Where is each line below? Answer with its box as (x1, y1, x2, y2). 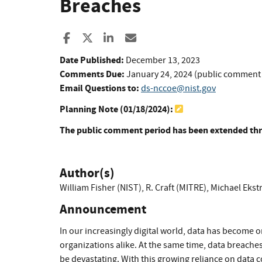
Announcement (60, 200, 146, 219)
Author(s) (60, 164, 115, 182)
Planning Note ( (60, 103, 123, 116)
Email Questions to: (60, 82, 139, 95)
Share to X (92, 30, 140, 46)
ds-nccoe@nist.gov (141, 82, 216, 95)
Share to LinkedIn (115, 30, 196, 46)
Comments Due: (60, 68, 125, 81)
